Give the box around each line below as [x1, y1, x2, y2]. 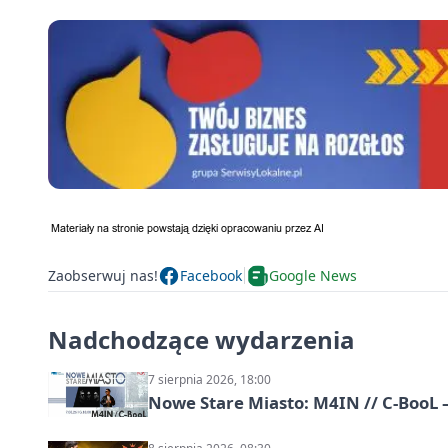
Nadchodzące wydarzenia [48, 322, 355, 356]
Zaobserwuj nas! [48, 266, 158, 286]
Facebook [180, 266, 242, 286]
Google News [269, 266, 357, 286]
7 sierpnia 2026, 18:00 [148, 370, 271, 388]
